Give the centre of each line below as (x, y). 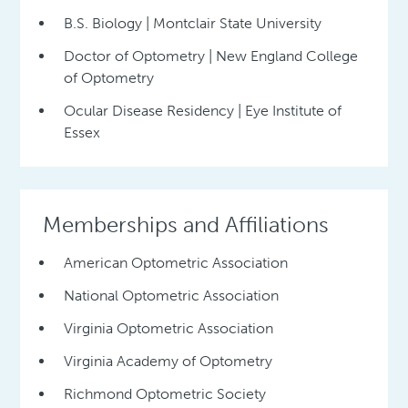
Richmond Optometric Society (165, 394)
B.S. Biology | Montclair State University (193, 24)
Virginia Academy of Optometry (168, 362)
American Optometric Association (176, 263)
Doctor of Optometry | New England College (211, 56)
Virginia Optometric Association (169, 329)
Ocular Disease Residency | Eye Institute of (203, 111)
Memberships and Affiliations (186, 225)
